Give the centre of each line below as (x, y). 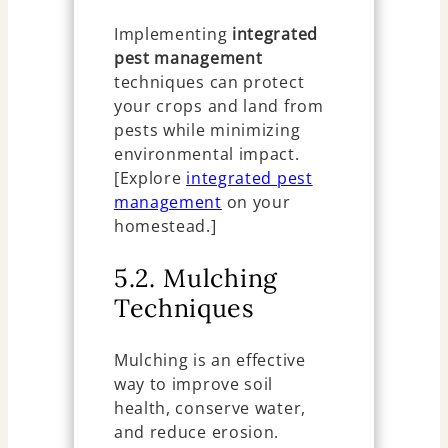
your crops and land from (218, 106)
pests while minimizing (207, 130)
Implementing (172, 34)
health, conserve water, (209, 408)
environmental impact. (206, 154)
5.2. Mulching (195, 278)
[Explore (150, 178)
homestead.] (165, 226)
